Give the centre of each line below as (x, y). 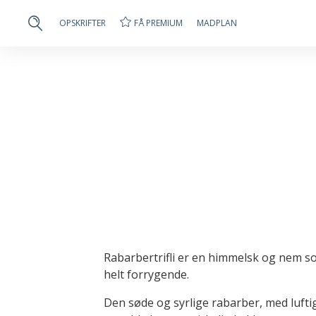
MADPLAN (217, 23)
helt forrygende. (146, 274)
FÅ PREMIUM (158, 23)
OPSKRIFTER (83, 23)
